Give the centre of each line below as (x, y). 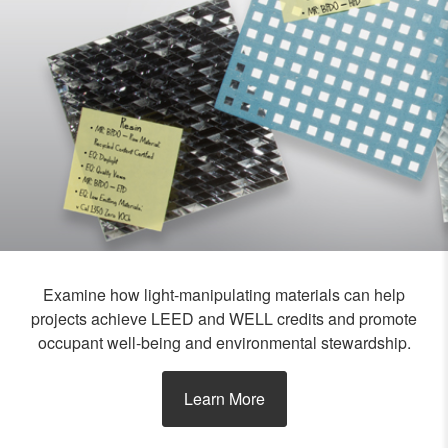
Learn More (224, 398)
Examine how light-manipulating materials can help (224, 294)
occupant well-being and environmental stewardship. (224, 342)
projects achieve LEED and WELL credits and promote (224, 318)
